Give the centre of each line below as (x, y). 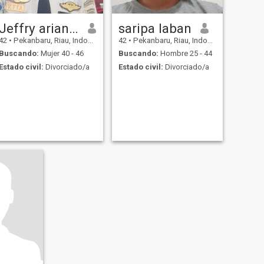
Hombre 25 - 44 (185, 54)
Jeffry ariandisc (73, 28)
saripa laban (155, 28)
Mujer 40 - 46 (61, 54)
